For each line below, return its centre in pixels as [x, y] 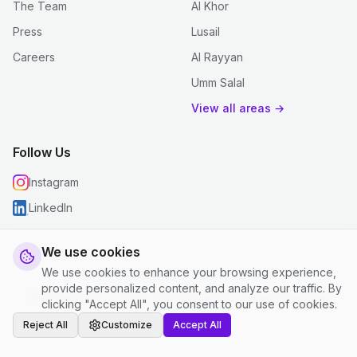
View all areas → [238, 108]
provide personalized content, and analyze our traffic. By [192, 288]
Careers [34, 57]
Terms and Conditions [175, 297]
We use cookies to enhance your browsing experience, [189, 272]
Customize [127, 325]
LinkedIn [51, 207]
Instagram [54, 182]
